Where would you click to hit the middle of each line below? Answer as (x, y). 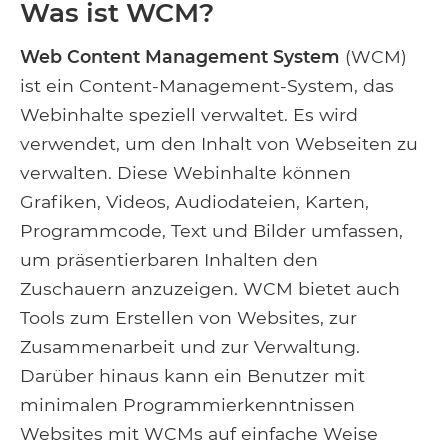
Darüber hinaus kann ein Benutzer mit (192, 376)
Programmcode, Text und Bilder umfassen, (211, 231)
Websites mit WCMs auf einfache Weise (199, 434)
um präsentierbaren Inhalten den (169, 260)
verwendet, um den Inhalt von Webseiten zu (219, 144)
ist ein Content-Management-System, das (207, 86)
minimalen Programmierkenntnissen (187, 405)
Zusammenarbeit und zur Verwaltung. (190, 347)
